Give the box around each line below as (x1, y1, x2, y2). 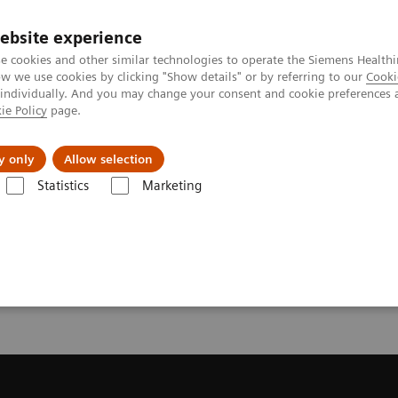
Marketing (141, 178, 202, 194)
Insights (218, 137, 271, 155)
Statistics (36, 178, 89, 194)
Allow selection (64, 152, 153, 166)
